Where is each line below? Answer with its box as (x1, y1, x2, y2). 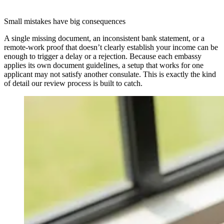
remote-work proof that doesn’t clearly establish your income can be (4, 42, 218, 51)
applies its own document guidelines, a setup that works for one (4, 60, 203, 69)
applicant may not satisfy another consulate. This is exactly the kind (4, 69, 216, 78)
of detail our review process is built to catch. (4, 78, 142, 87)
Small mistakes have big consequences (4, 16, 125, 25)
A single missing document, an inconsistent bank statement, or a (4, 33, 204, 42)
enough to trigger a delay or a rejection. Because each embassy (4, 51, 201, 60)
